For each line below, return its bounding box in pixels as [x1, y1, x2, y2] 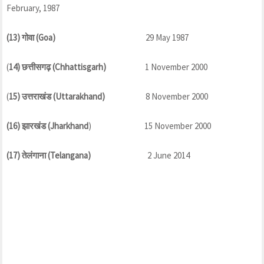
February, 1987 [6, 2, 60, 14]
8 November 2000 [105, 90, 208, 102]
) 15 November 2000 [88, 120, 211, 131]
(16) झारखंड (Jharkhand [6, 120, 88, 131]
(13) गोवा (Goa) [6, 31, 55, 43]
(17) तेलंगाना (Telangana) [6, 149, 91, 161]
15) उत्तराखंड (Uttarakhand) [9, 90, 105, 102]
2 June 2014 [91, 149, 190, 161]
